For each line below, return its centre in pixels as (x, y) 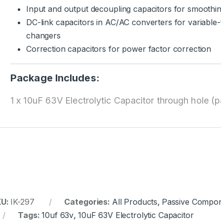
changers (43, 36)
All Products (135, 202)
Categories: (88, 202)
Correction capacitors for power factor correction (119, 49)
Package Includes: (55, 78)
